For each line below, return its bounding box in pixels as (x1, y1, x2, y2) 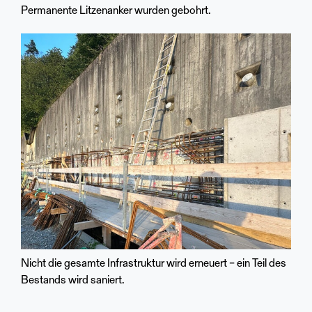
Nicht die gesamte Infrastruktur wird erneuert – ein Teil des (21, 258, 286, 270)
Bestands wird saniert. (21, 274, 125, 286)
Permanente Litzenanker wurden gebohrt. (21, 5, 211, 17)
